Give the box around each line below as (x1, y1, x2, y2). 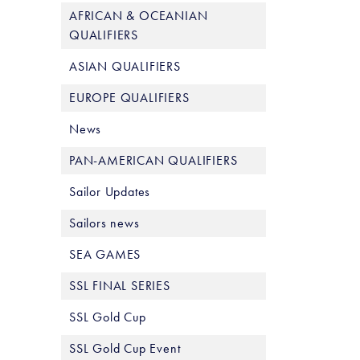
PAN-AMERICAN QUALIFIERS (69, 152, 238, 169)
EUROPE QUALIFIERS (69, 89, 190, 106)
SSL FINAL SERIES (69, 277, 170, 294)
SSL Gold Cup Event (69, 340, 181, 357)
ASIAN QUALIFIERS (69, 58, 181, 75)
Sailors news (69, 215, 140, 231)
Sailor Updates (69, 183, 151, 200)
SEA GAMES (69, 246, 141, 263)
